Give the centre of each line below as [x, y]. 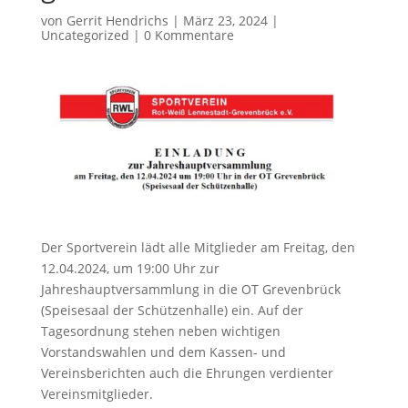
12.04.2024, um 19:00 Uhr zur [130, 269]
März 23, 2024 [225, 20]
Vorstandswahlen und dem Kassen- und [163, 352]
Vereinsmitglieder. [97, 394]
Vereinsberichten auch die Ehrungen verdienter [187, 373]
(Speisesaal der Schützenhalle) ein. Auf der [172, 311]
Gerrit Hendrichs [117, 20]
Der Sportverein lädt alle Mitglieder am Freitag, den [198, 248]
